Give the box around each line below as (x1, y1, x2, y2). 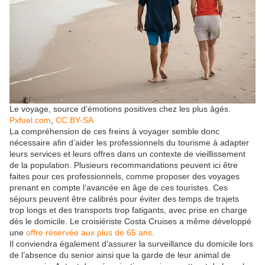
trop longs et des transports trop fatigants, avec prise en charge (9, 205, 247, 215)
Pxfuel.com (9, 115, 51, 125)
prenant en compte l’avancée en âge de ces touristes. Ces (9, 182, 228, 192)
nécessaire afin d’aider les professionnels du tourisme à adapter (9, 137, 249, 147)
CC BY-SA (56, 115, 93, 125)
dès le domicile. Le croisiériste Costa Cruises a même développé (9, 216, 251, 226)
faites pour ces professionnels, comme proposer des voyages (9, 171, 240, 181)
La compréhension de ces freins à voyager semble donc (9, 126, 219, 136)
